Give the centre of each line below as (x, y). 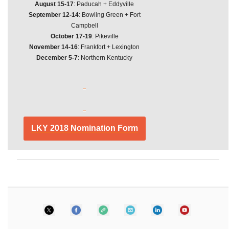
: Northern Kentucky (105, 58)
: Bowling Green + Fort (109, 15)
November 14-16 (53, 47)
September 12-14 (53, 15)
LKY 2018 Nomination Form (84, 128)
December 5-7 (57, 58)
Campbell (84, 26)
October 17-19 (71, 36)
